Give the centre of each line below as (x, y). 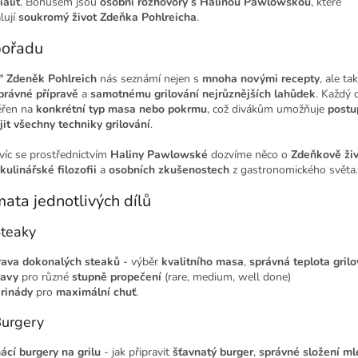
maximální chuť (96, 292)
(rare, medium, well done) (228, 276)
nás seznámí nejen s (149, 78)
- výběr (141, 261)
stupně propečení (117, 276)
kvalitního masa (203, 261)
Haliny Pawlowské (159, 154)
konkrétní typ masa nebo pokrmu (121, 109)
